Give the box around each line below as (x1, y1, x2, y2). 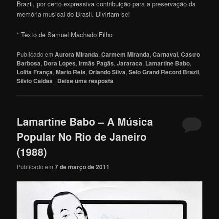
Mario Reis (56, 67, 86, 77)
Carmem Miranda (101, 50, 150, 59)
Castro (181, 50, 200, 59)
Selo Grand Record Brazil (129, 67, 199, 77)
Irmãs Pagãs (79, 59, 114, 68)
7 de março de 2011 (55, 162, 110, 171)
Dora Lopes (44, 59, 76, 68)
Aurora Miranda (55, 50, 99, 59)
